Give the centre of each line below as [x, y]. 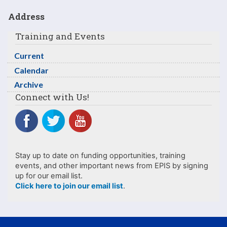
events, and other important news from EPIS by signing [112, 166]
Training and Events [60, 36]
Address [26, 16]
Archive [29, 85]
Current [29, 56]
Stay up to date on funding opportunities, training [100, 156]
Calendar [31, 70]
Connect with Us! [52, 97]
